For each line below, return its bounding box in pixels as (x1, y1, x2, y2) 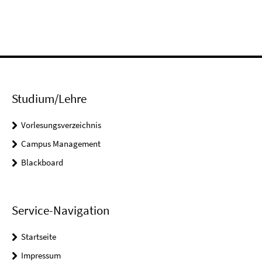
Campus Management (21, 137, 101, 149)
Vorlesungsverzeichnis (21, 119, 101, 130)
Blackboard (21, 156, 63, 168)
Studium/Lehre (12, 90, 87, 106)
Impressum (21, 249, 61, 261)
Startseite (21, 230, 56, 242)
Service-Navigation (12, 202, 109, 218)
